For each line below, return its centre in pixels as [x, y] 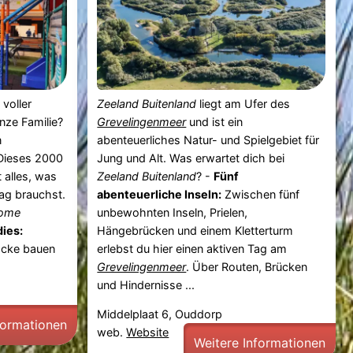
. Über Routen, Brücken [247, 266]
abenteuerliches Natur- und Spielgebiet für [208, 139]
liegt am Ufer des [243, 103]
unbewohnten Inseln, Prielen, [173, 212]
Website [148, 333]
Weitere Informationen [260, 343]
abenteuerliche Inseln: [160, 194]
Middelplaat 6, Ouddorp [160, 314]
